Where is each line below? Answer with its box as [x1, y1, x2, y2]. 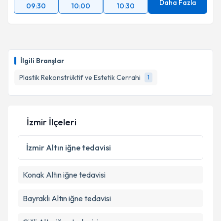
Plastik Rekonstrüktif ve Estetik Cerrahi [19, 73, 141, 82]
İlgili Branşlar [20, 56, 64, 65]
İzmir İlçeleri [27, 116, 76, 128]
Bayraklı [23, 193, 50, 203]
